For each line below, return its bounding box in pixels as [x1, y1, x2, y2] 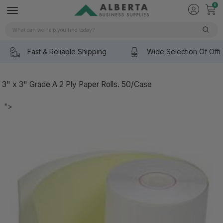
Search [5, 24, 29, 34]
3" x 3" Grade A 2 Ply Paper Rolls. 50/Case [2, 79, 152, 89]
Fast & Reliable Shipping [27, 47, 107, 56]
